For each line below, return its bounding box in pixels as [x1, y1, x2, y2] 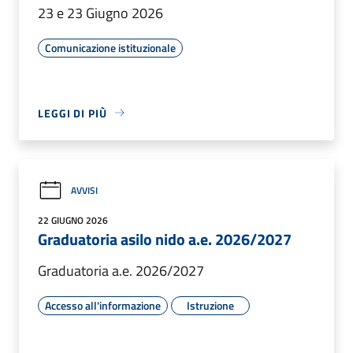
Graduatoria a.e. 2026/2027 [38, 259, 204, 281]
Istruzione [187, 296, 234, 314]
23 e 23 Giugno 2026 [38, 2, 163, 24]
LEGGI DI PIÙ [38, 104, 107, 121]
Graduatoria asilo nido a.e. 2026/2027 [38, 226, 292, 251]
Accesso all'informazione [45, 296, 161, 314]
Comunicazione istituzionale [45, 39, 176, 56]
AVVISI [71, 183, 98, 199]
